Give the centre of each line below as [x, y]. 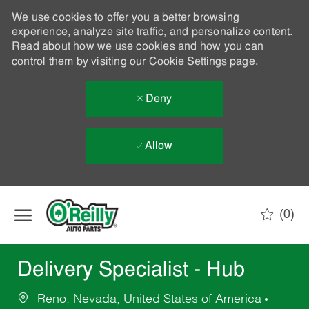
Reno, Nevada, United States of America [149, 300]
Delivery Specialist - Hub [131, 271]
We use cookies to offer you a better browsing [125, 18]
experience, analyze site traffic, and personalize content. [152, 32]
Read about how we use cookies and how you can [137, 47]
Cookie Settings [188, 62]
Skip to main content [154, 193]
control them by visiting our [80, 62]
